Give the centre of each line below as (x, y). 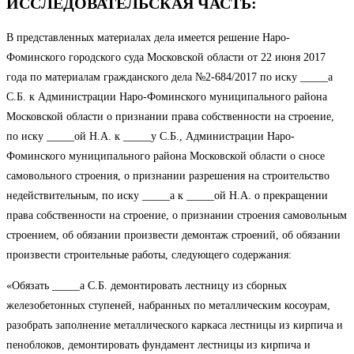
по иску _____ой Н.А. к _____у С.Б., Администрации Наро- (151, 136)
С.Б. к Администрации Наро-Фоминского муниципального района (167, 96)
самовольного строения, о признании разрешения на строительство (168, 175)
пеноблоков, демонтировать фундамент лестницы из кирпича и (158, 345)
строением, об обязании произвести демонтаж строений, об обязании (173, 235)
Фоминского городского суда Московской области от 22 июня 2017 (166, 57)
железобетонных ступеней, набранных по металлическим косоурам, (168, 305)
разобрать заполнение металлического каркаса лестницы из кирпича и (175, 325)
